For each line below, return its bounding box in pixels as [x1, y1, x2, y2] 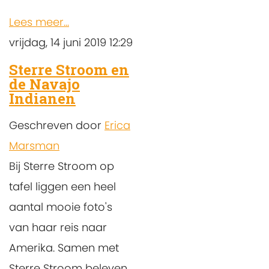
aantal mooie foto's [9, 199, 112, 214]
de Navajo [9, 74, 80, 94]
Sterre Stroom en [9, 59, 129, 79]
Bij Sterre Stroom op [9, 158, 114, 174]
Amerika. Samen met [9, 240, 119, 255]
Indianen [9, 88, 76, 108]
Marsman [9, 138, 59, 153]
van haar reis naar [9, 219, 107, 235]
